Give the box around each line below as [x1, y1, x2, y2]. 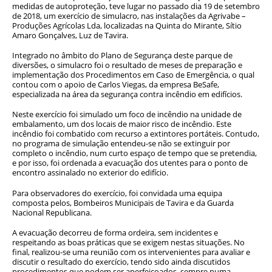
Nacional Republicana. [12, 206, 92, 218]
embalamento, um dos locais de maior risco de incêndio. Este [12, 118, 231, 130]
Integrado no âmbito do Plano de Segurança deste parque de [12, 50, 233, 61]
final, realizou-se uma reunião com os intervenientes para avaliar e [12, 246, 250, 258]
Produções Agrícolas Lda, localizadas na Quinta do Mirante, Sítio [12, 19, 242, 31]
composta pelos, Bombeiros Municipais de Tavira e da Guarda [12, 197, 234, 208]
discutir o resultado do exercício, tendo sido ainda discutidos [12, 256, 230, 268]
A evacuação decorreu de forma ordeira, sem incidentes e [12, 227, 218, 239]
